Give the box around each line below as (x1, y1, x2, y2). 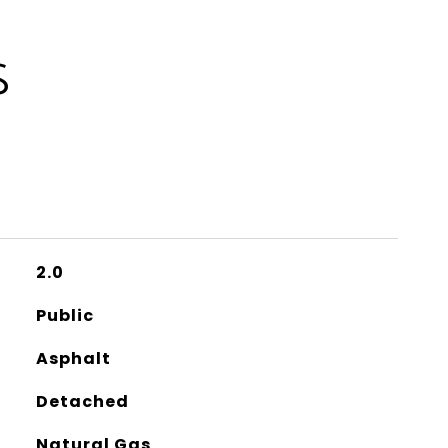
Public (35, 304, 94, 327)
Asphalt (35, 347, 111, 370)
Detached (35, 390, 129, 413)
